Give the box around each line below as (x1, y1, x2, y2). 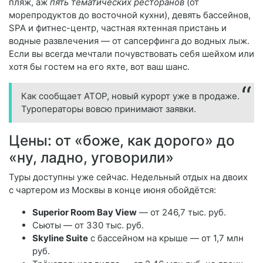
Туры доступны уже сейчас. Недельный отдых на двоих (9, 171, 248, 183)
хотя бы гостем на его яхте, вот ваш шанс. (9, 61, 190, 73)
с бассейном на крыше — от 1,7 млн (88, 232, 244, 244)
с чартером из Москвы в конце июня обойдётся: (9, 184, 216, 196)
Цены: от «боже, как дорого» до (9, 131, 235, 150)
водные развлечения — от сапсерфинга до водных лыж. (9, 35, 249, 47)
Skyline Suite (32, 232, 88, 244)
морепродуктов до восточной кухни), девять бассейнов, (9, 9, 251, 21)
